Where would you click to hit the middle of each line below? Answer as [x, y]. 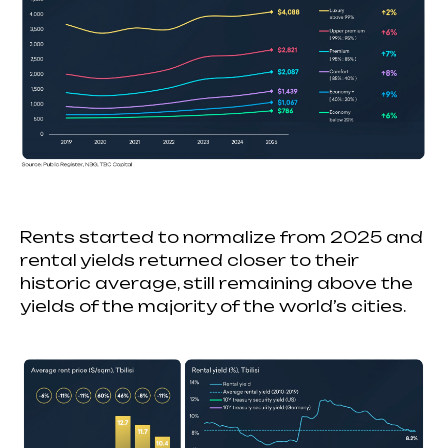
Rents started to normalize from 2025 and [221, 237]
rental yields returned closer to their [189, 260]
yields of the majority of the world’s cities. [213, 306]
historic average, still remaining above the [216, 283]
